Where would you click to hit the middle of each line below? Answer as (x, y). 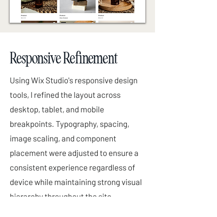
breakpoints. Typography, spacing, (70, 124)
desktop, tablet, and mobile (57, 109)
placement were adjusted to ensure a (74, 153)
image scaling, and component (63, 138)
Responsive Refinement (64, 58)
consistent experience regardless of (72, 167)
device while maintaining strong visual (76, 182)
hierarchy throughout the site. (62, 196)
